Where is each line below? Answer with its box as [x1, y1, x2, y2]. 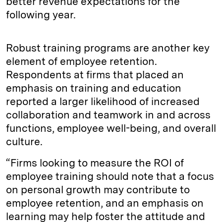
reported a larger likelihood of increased [6, 95, 200, 108]
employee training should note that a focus [6, 169, 214, 182]
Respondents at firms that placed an [6, 68, 184, 81]
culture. [6, 135, 45, 148]
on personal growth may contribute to [6, 183, 190, 196]
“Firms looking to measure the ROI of [6, 156, 184, 169]
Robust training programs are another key [6, 41, 210, 54]
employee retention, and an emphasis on [6, 196, 204, 209]
